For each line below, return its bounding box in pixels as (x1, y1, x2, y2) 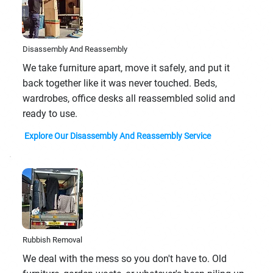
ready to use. (22, 108, 77, 120)
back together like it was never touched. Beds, (22, 77, 217, 90)
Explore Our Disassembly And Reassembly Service (24, 130, 211, 141)
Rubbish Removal (22, 235, 82, 244)
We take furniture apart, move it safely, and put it (22, 62, 230, 74)
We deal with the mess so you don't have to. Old (22, 252, 227, 264)
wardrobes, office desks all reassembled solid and (22, 93, 235, 105)
